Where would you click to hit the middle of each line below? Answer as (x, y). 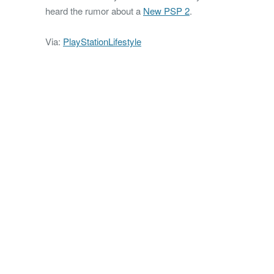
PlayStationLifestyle (102, 42)
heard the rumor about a (94, 11)
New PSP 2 (166, 11)
